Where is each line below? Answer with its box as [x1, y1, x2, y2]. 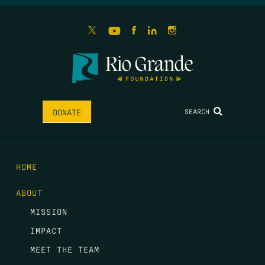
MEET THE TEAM [30, 244, 99, 255]
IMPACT [30, 225, 62, 236]
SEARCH [185, 106, 214, 116]
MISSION [30, 206, 67, 217]
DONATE [52, 106, 81, 118]
